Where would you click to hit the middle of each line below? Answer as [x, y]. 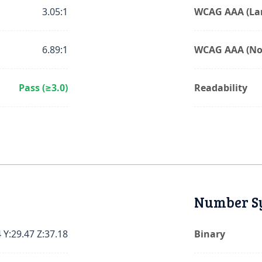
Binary [210, 234]
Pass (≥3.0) [43, 88]
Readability [221, 88]
